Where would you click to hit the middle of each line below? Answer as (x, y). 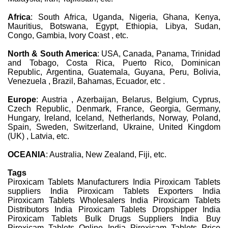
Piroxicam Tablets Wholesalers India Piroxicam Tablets (114, 200)
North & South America (52, 53)
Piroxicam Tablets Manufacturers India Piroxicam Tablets (114, 182)
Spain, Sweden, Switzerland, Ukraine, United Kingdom (114, 127)
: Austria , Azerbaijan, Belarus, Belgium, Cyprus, (128, 99)
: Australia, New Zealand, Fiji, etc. (106, 154)
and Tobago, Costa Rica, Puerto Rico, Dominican (114, 63)
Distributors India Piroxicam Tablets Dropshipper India (114, 209)
